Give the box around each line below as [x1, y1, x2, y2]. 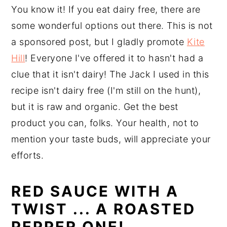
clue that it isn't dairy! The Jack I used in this [11, 68, 209, 80]
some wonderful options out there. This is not [11, 20, 213, 31]
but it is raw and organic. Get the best [11, 101, 178, 112]
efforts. [11, 149, 47, 161]
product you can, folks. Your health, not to [11, 117, 199, 128]
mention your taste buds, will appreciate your [11, 133, 211, 144]
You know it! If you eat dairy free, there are [11, 4, 201, 15]
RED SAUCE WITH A [11, 182, 179, 200]
